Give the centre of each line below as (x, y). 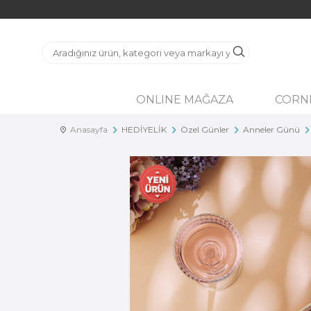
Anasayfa (87, 129)
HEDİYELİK (144, 129)
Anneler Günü (271, 129)
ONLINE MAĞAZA (185, 100)
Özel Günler (205, 129)
